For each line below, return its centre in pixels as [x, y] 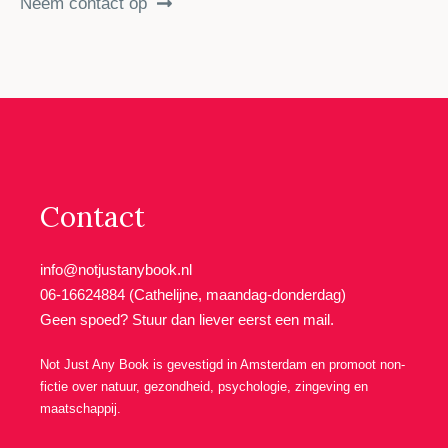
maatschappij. [80, 409]
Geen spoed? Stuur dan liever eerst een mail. [187, 319]
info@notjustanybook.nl [116, 269]
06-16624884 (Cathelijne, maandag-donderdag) [193, 294]
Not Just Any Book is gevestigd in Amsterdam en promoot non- [222, 365]
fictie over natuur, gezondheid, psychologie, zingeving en [204, 387]
